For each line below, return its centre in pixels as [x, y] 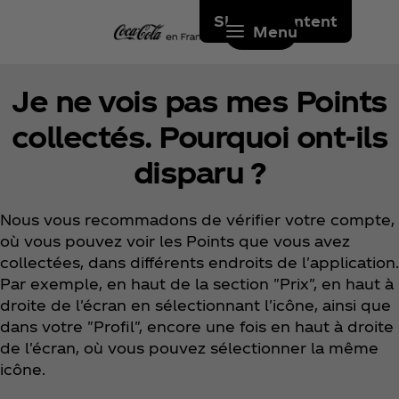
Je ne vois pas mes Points [199, 101]
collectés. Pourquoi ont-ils [199, 136]
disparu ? [199, 172]
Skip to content [276, 21]
